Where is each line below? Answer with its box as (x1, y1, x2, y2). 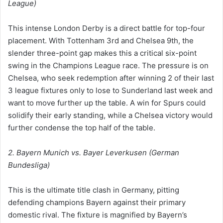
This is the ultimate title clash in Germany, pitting (8, 185, 179, 195)
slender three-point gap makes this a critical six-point (8, 48, 197, 58)
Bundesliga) (8, 160, 50, 170)
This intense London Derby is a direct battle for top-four (8, 23, 205, 33)
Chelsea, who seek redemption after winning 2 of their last (8, 73, 214, 83)
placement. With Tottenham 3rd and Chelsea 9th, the (8, 35, 194, 45)
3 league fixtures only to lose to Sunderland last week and (8, 85, 213, 95)
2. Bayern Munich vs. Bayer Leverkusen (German (8, 147, 179, 157)
